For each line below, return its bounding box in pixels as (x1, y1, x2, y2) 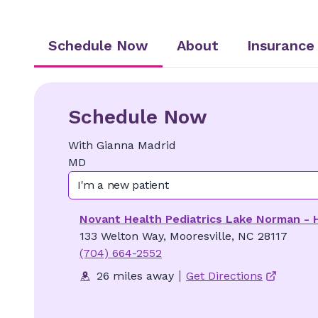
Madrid (138, 138, 176, 152)
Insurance (247, 37, 314, 54)
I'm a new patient (77, 178, 169, 192)
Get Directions (186, 269, 263, 283)
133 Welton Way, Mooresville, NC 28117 (79, 229, 287, 243)
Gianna (97, 138, 134, 152)
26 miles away (97, 269, 174, 283)
